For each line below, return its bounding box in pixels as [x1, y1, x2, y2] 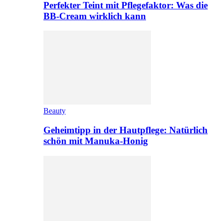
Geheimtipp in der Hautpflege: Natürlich [43, 125, 208, 136]
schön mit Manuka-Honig [43, 136, 148, 147]
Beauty [43, 107, 66, 115]
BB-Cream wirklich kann [43, 10, 146, 21]
